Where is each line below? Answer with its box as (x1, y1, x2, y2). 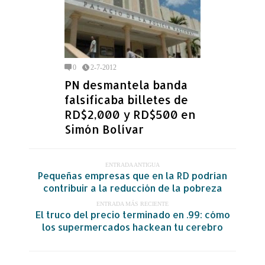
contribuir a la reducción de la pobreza (43, 181, 222, 194)
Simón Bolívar (64, 121, 144, 137)
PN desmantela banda (64, 77, 188, 92)
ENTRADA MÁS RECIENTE (96, 200, 169, 207)
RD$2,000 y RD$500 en (64, 106, 196, 122)
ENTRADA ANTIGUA (105, 161, 160, 168)
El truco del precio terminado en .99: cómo (35, 208, 230, 221)
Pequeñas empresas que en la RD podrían (38, 169, 227, 182)
